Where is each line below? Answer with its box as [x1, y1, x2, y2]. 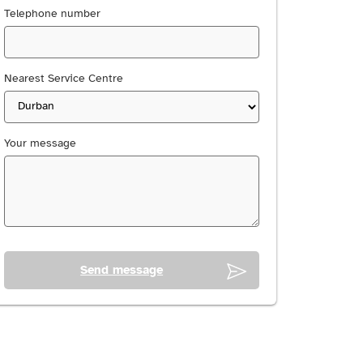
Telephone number [4, 6, 101, 21]
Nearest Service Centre [4, 71, 124, 86]
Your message [4, 136, 77, 151]
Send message [80, 262, 164, 278]
